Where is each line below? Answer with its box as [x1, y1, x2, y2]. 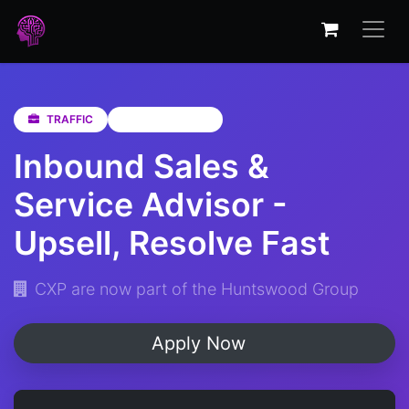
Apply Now [151, 332, 251, 354]
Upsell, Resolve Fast [14, 223, 330, 263]
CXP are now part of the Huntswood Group [35, 279, 359, 299]
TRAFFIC [47, 112, 93, 126]
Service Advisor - [14, 184, 288, 225]
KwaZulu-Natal [130, 112, 208, 126]
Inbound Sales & [14, 146, 269, 186]
